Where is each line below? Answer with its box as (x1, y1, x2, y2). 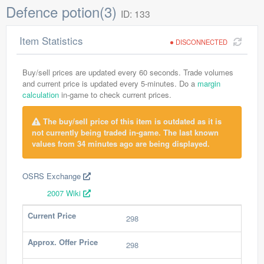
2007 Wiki (47, 187, 83, 199)
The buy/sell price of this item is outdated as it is (41, 115, 222, 127)
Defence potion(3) (6, 1, 121, 22)
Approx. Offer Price (28, 236, 98, 247)
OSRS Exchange (22, 170, 83, 181)
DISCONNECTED (176, 37, 227, 47)
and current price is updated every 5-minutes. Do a (22, 78, 197, 89)
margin (197, 78, 220, 89)
